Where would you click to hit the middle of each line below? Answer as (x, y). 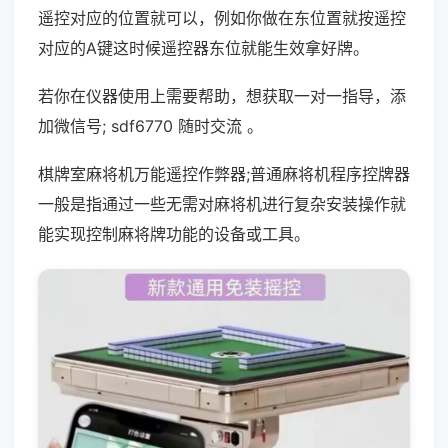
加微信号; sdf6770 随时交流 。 (150, 126)
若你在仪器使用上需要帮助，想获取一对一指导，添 (222, 96)
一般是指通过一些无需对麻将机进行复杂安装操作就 (222, 204)
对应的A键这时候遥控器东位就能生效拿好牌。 (203, 48)
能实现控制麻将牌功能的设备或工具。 (174, 234)
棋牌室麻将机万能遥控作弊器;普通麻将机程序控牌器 (224, 174)
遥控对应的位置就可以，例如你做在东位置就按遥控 (222, 18)
